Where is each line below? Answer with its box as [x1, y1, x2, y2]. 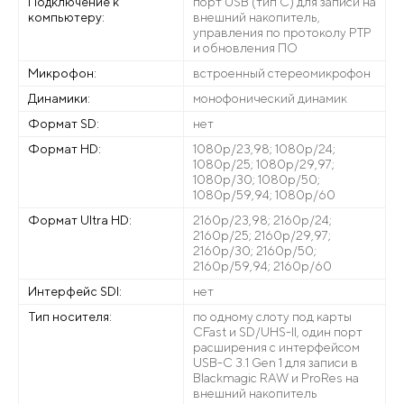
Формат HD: [28, 142, 101, 156]
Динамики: [28, 91, 90, 106]
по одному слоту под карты [192, 309, 352, 324]
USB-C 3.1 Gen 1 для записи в [192, 355, 358, 370]
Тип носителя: [28, 309, 112, 324]
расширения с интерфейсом [192, 340, 360, 354]
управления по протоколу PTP [192, 25, 372, 40]
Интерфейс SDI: [28, 284, 122, 298]
